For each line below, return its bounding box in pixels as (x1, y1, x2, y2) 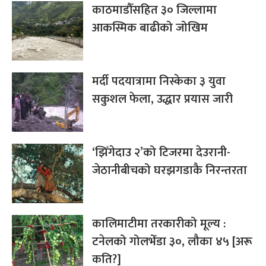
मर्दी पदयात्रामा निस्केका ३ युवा (92, 71, 226, 91)
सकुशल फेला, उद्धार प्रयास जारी (92, 88, 233, 109)
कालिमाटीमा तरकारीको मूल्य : (92, 213, 226, 234)
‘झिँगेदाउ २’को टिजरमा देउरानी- (92, 142, 230, 163)
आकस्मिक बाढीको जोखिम (92, 17, 208, 38)
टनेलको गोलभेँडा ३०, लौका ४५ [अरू (92, 231, 252, 252)
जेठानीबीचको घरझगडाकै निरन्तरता (92, 160, 247, 180)
